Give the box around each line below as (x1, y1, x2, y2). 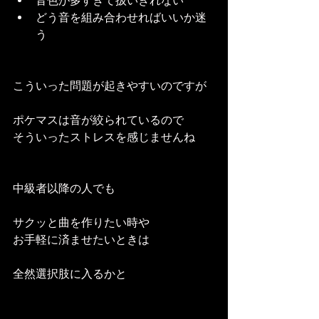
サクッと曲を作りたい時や (13, 215, 150, 229)
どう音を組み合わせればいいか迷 (36, 10, 206, 24)
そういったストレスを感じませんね (13, 130, 195, 144)
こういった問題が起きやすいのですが (13, 78, 206, 93)
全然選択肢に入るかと (13, 266, 127, 281)
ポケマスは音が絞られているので (13, 113, 184, 127)
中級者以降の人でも (13, 181, 115, 195)
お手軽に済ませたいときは (13, 232, 150, 246)
